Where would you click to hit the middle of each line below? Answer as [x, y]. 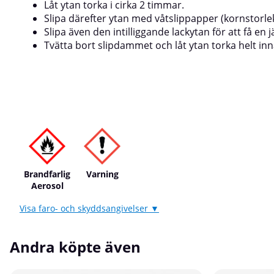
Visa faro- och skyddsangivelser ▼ [89, 208]
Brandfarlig [47, 174]
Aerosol [47, 185]
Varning [102, 174]
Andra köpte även [75, 246]
